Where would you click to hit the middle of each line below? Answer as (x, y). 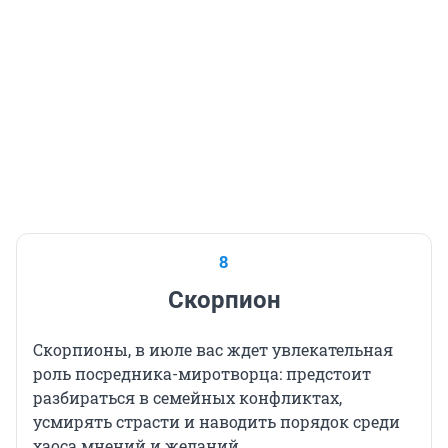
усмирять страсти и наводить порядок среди (216, 422)
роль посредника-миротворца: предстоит (202, 374)
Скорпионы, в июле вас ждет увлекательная (213, 350)
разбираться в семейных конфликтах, (187, 398)
